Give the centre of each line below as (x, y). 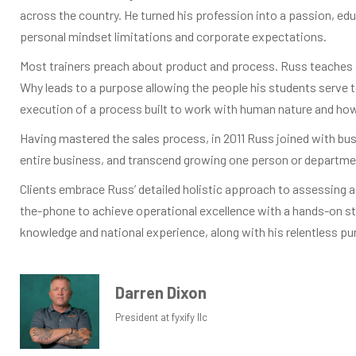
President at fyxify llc (161, 317)
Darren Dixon (161, 292)
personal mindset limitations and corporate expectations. (173, 36)
